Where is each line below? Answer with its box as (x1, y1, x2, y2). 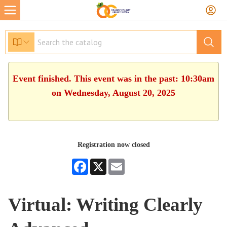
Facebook (88, 159, 116, 166)
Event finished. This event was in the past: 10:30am (13, 73, 214, 84)
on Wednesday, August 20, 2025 (52, 88, 175, 98)
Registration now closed (77, 141, 150, 148)
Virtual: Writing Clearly (8, 194, 203, 215)
